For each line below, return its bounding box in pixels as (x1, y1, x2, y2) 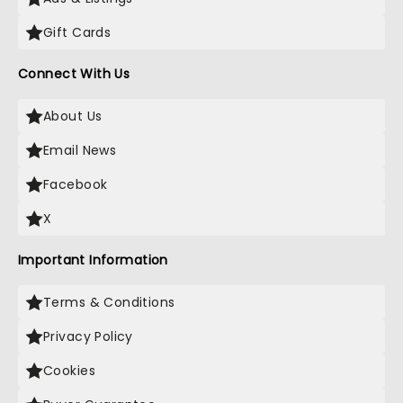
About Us (43, 107, 103, 125)
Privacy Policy (43, 327, 133, 345)
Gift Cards (43, 23, 112, 41)
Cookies (43, 362, 95, 380)
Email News (43, 141, 117, 159)
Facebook (43, 175, 108, 193)
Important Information (18, 251, 168, 269)
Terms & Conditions (43, 293, 175, 311)
